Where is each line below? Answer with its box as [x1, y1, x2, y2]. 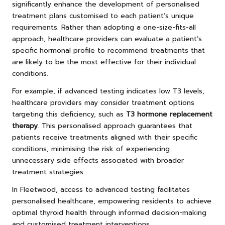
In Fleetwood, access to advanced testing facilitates [12, 184, 190, 195]
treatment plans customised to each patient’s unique [12, 10, 194, 21]
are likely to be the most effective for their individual [12, 56, 196, 67]
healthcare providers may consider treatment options [12, 97, 194, 108]
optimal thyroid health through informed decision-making [12, 207, 206, 218]
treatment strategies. [12, 166, 85, 177]
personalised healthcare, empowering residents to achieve [12, 195, 211, 206]
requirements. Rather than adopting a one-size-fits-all [12, 22, 196, 33]
